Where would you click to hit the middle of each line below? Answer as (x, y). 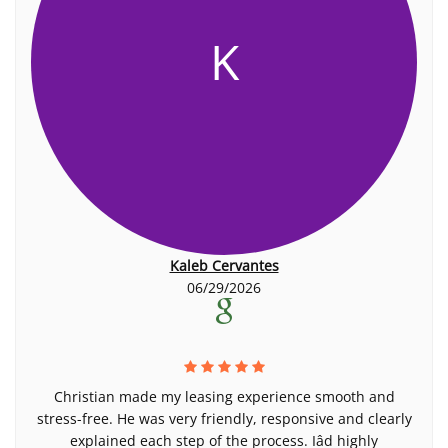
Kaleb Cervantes (224, 265)
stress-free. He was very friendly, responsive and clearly (224, 418)
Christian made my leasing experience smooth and (224, 396)
